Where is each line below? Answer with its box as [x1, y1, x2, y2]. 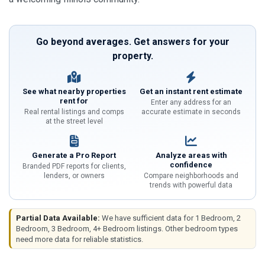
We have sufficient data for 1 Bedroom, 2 [100, 213, 241, 222]
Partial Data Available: [16, 213, 100, 222]
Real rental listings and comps [24, 108, 124, 117]
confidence [170, 160, 212, 170]
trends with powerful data [150, 181, 232, 190]
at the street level [45, 117, 103, 126]
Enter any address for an [151, 98, 231, 107]
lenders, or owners [43, 172, 105, 180]
